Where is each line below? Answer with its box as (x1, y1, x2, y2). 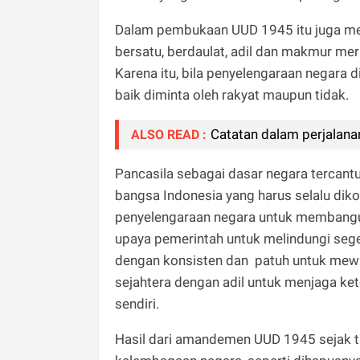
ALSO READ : (131, 126, 207, 142)
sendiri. (115, 295, 162, 312)
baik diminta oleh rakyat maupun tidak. (115, 86, 349, 103)
